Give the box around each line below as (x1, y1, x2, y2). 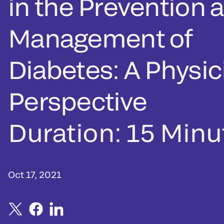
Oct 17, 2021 (8, 168, 61, 180)
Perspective (8, 85, 147, 115)
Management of (8, 22, 192, 52)
